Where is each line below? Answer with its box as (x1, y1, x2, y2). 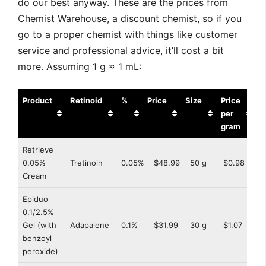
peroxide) (23, 246, 58, 256)
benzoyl (23, 233, 52, 243)
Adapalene (70, 220, 109, 230)
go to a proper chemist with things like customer (18, 28, 237, 41)
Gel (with (23, 220, 56, 230)
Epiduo (23, 194, 48, 204)
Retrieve (23, 145, 53, 155)
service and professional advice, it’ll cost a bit (18, 45, 224, 57)
